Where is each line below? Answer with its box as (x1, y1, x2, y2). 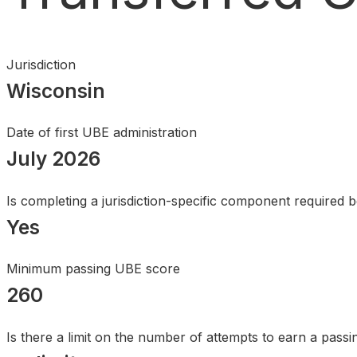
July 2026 (6, 147, 100, 171)
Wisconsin (6, 78, 105, 103)
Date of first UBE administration (6, 124, 197, 141)
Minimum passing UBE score (6, 261, 180, 277)
